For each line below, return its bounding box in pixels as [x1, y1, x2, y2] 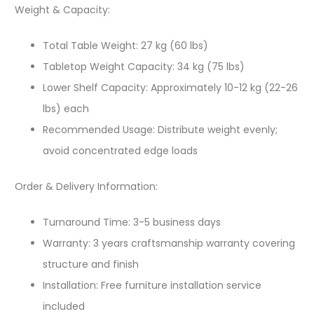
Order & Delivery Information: [15, 179, 158, 193]
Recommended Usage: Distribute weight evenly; [43, 123, 278, 137]
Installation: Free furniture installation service [43, 278, 261, 292]
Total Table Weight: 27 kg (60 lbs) [43, 39, 208, 53]
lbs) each [43, 102, 89, 116]
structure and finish [43, 257, 139, 271]
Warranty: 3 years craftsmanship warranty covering [43, 236, 295, 250]
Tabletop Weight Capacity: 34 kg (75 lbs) [43, 60, 245, 74]
